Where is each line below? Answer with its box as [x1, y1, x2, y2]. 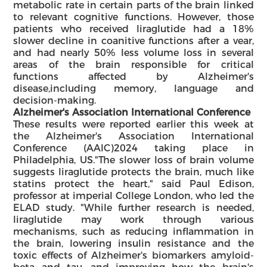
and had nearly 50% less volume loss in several [13, 46, 254, 58]
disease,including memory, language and [13, 82, 254, 94]
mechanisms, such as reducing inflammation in [13, 225, 254, 237]
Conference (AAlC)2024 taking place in [13, 142, 254, 154]
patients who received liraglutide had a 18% [13, 23, 254, 35]
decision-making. [13, 94, 97, 106]
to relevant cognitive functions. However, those [13, 11, 254, 23]
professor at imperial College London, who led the [13, 190, 254, 201]
